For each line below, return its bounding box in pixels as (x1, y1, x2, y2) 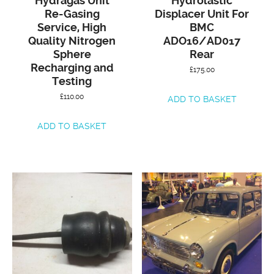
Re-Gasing (44, 7, 100, 21)
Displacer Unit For (155, 7, 250, 21)
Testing (52, 75, 92, 88)
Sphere (53, 48, 91, 61)
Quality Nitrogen (28, 34, 116, 48)
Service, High (37, 21, 107, 34)
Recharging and (30, 61, 114, 75)
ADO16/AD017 (163, 34, 241, 48)
